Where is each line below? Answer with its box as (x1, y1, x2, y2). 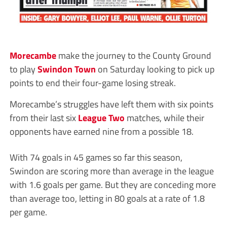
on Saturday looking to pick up (95, 62, 214, 77)
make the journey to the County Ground (56, 48, 211, 63)
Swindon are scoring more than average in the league (9, 164, 214, 178)
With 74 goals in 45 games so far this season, (9, 150, 182, 165)
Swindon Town (37, 62, 96, 77)
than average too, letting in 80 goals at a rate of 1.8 (9, 191, 205, 206)
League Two (78, 110, 125, 125)
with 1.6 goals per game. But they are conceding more (9, 177, 216, 192)
